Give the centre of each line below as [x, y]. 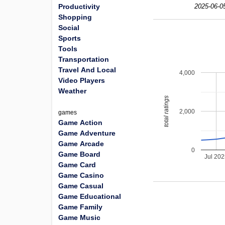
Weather [72, 91]
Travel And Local [87, 70]
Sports [70, 38]
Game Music [79, 217]
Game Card [77, 165]
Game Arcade [81, 144]
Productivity [79, 7]
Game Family [80, 207]
